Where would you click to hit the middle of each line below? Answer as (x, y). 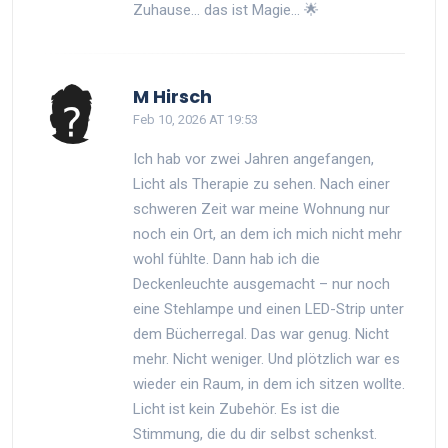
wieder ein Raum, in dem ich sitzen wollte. (269, 383)
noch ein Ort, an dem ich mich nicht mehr (267, 233)
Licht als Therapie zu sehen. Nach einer (261, 183)
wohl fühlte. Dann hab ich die (226, 258)
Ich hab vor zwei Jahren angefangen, (253, 158)
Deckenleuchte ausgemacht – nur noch (261, 283)
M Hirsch (172, 96)
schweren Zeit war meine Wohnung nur (261, 208)
